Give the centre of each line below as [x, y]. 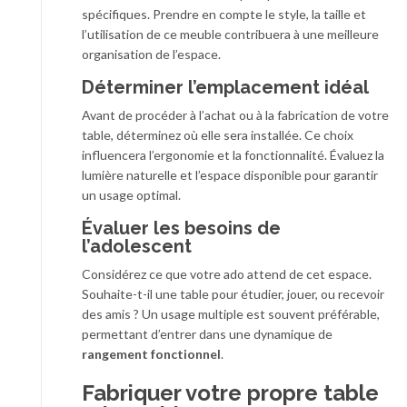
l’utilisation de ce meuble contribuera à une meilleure [230, 34]
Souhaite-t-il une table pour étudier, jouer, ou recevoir [233, 293]
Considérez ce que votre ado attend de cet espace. [227, 273]
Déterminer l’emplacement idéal [225, 87]
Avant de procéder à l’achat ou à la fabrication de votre [235, 114]
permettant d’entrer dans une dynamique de [207, 333]
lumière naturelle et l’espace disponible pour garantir [230, 174]
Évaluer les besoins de [181, 228]
